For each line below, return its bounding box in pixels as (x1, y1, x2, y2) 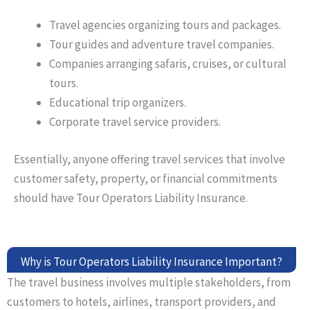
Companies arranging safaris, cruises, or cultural (49, 56, 286, 72)
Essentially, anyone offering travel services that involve (14, 151, 285, 167)
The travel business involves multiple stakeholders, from (7, 275, 291, 291)
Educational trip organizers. (49, 95, 186, 111)
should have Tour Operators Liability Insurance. (14, 190, 248, 206)
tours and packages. (180, 17, 281, 33)
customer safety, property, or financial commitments (14, 170, 277, 186)
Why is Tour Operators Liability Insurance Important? (21, 254, 282, 270)
